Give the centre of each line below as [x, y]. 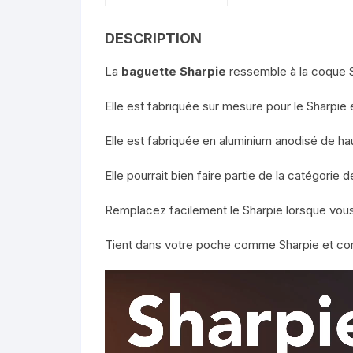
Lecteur [125, 279]
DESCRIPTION [153, 39]
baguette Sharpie [174, 72]
